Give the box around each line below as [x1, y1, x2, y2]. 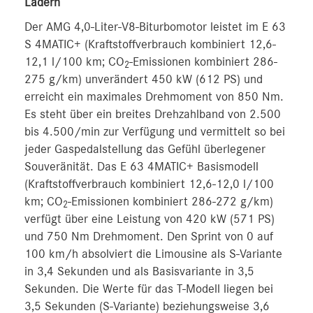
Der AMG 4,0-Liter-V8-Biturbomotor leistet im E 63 [24, 20, 286, 34]
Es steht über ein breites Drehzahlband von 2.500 [24, 108, 281, 121]
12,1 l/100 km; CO [24, 55, 124, 68]
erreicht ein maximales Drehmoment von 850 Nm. [24, 90, 284, 103]
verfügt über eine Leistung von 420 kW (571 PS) [24, 212, 275, 226]
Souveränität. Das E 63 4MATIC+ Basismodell [24, 160, 259, 173]
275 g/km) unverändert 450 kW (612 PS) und [24, 73, 263, 86]
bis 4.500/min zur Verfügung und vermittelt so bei [24, 125, 285, 138]
